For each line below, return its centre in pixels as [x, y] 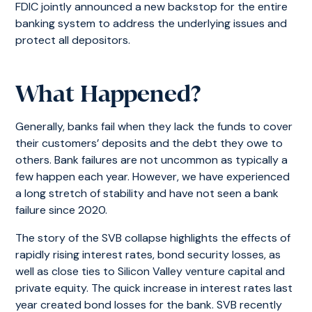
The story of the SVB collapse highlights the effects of [153, 238]
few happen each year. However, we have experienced [153, 177]
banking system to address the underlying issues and [151, 23]
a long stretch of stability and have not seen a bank [147, 193]
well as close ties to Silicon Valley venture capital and [150, 271]
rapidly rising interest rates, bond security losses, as [148, 255]
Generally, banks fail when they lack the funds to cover [154, 126]
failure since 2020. [62, 210]
